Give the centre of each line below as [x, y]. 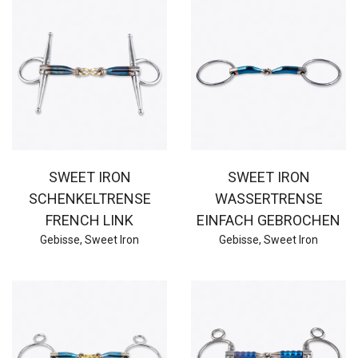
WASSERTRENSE [268, 198]
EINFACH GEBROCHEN [268, 220]
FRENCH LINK [89, 220]
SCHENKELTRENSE [89, 198]
